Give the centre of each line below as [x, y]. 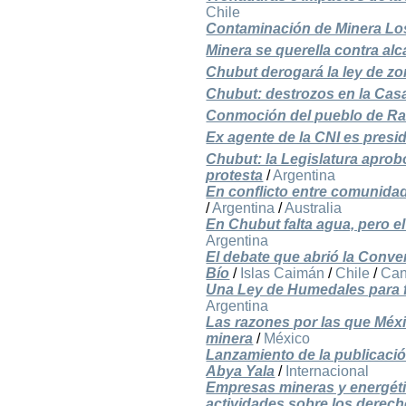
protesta [235, 176]
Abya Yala [241, 372]
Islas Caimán [283, 274]
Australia [314, 208]
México [287, 339]
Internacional [328, 372]
